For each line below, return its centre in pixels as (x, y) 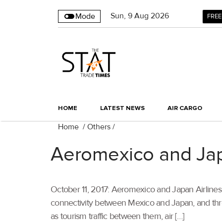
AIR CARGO (185, 108)
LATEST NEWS (122, 108)
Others (99, 127)
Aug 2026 (152, 16)
